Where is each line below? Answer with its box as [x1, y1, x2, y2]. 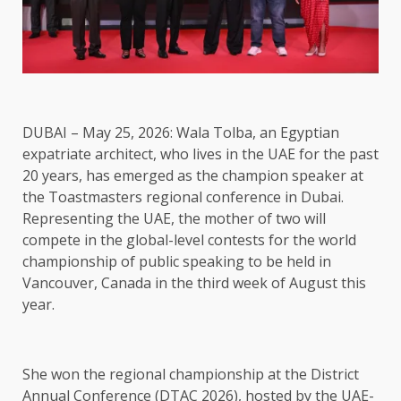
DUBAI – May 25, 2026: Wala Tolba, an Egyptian [22, 123, 339, 143]
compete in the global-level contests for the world [22, 230, 356, 251]
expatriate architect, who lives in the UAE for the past [22, 144, 379, 165]
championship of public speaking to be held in [22, 252, 331, 272]
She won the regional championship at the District [22, 364, 359, 385]
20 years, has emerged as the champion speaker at [22, 166, 363, 186]
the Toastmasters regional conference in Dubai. [22, 187, 344, 208]
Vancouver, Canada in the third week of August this [22, 273, 366, 294]
